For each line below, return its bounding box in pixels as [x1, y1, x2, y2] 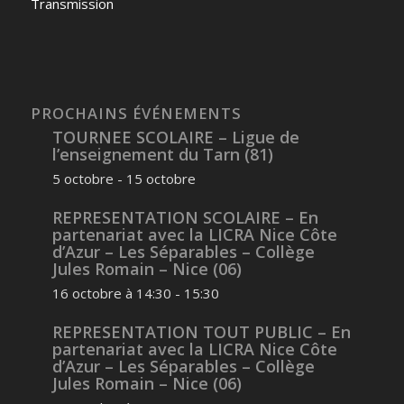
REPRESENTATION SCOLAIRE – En [51, 207, 318, 229]
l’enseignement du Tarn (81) [51, 143, 273, 166]
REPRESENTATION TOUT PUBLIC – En [51, 321, 351, 344]
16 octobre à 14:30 [51, 284, 171, 303]
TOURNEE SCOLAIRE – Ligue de [51, 126, 299, 149]
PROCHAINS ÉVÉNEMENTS [30, 103, 242, 124]
